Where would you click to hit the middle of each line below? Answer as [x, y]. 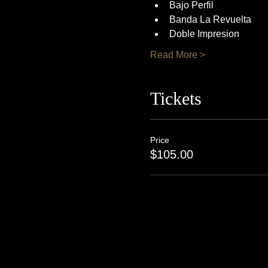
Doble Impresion [204, 34]
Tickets [176, 98]
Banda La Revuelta [210, 19]
